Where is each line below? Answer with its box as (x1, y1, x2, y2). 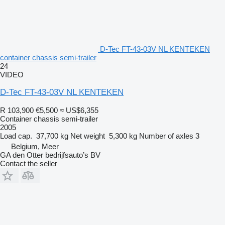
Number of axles (139, 131, 193, 140)
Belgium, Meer (11, 142, 59, 151)
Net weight (70, 131, 105, 140)
